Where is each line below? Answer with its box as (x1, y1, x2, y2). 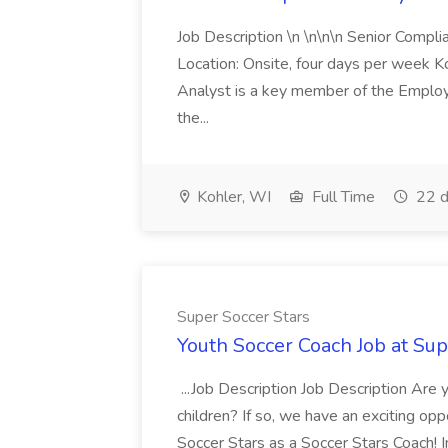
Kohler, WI (193, 186, 271, 208)
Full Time (308, 186, 375, 208)
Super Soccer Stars (177, 306, 310, 328)
